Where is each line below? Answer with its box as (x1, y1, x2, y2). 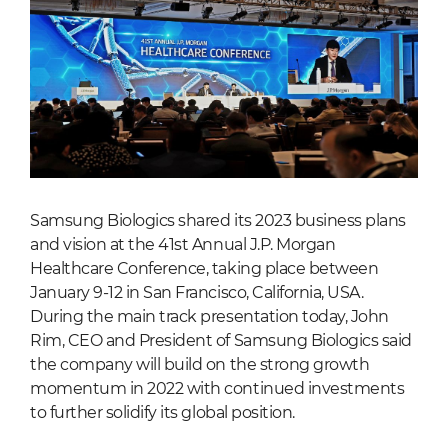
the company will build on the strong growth (30, 355, 370, 375)
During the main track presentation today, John (30, 307, 389, 327)
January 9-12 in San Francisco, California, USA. (30, 283, 364, 303)
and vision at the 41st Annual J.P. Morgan (30, 235, 336, 255)
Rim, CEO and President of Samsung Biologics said (30, 331, 412, 351)
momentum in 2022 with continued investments (30, 379, 405, 399)
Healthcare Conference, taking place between (30, 259, 379, 279)
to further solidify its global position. (30, 403, 295, 423)
